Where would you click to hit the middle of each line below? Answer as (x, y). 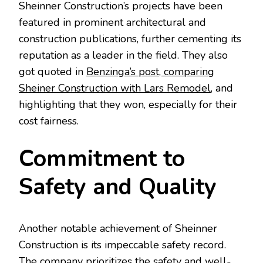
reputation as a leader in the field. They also (123, 55)
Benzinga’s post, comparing (150, 72)
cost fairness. (49, 121)
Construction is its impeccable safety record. (122, 245)
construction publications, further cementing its (130, 39)
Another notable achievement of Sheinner (118, 229)
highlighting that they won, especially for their (128, 105)
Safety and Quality (118, 187)
